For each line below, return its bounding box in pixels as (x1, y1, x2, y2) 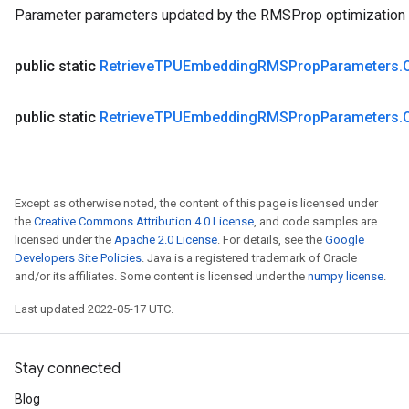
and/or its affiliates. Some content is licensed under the (15, 269, 308, 283)
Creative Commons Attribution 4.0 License (34, 215, 254, 228)
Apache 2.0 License (114, 233, 217, 246)
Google (325, 233, 364, 246)
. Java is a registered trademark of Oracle (142, 251, 357, 265)
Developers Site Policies (15, 251, 142, 265)
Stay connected (15, 360, 121, 378)
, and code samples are (254, 215, 377, 228)
